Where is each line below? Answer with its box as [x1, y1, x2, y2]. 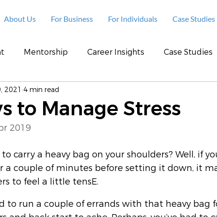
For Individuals [108, 14, 157, 23]
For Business [51, 14, 93, 23]
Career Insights [87, 47, 144, 57]
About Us [4, 14, 36, 23]
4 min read [23, 85, 59, 94]
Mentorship [24, 47, 68, 57]
